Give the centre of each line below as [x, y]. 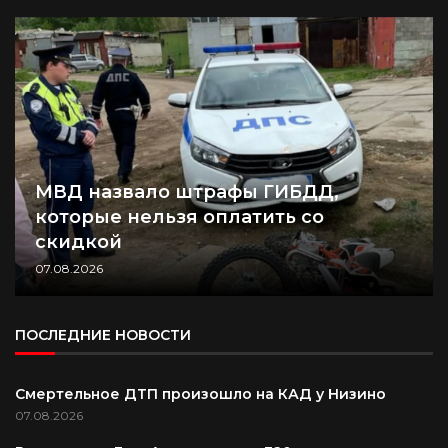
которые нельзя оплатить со [179, 217]
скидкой [78, 242]
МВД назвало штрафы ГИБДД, [187, 192]
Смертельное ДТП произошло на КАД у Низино [202, 394]
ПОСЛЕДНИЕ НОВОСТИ [103, 335]
